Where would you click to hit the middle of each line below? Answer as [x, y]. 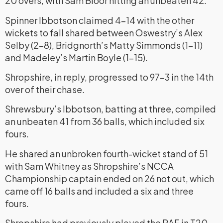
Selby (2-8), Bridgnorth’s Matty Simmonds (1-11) [104, 45]
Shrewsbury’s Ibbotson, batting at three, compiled [111, 109]
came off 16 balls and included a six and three [99, 191]
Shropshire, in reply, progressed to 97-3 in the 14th [109, 77]
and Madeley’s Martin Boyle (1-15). [76, 57]
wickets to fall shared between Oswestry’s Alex [104, 32]
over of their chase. [45, 90]
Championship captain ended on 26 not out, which [110, 178]
